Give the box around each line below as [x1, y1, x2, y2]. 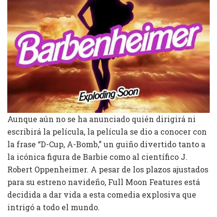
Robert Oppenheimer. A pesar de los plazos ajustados [7, 164, 208, 174]
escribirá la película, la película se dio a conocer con [7, 126, 207, 137]
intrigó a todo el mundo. [7, 201, 100, 212]
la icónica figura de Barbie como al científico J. [7, 151, 187, 162]
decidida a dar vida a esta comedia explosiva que [7, 189, 196, 200]
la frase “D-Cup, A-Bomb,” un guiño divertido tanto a [7, 139, 205, 149]
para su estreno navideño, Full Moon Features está [7, 176, 200, 187]
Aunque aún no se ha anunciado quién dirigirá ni [7, 113, 196, 124]
